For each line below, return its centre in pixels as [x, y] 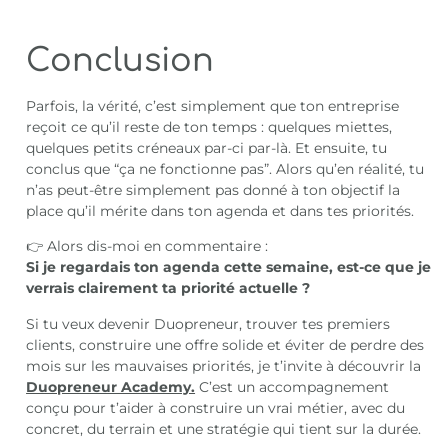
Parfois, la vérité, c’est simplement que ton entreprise [213, 105]
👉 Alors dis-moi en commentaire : [147, 246]
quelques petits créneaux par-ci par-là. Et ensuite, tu [207, 147]
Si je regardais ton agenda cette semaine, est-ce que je [229, 267]
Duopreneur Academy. [111, 386]
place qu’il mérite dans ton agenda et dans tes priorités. [220, 210]
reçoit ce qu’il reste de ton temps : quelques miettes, [209, 126]
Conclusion [120, 60]
